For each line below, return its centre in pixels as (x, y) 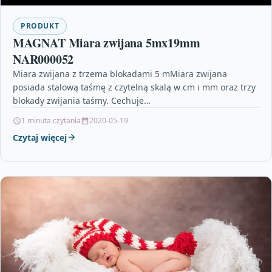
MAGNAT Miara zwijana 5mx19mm (107, 42)
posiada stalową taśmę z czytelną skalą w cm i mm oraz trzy (134, 87)
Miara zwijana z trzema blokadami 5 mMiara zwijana (120, 73)
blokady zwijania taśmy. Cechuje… (82, 100)
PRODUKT (40, 25)
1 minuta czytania (51, 120)
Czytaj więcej (40, 137)
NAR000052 (43, 59)
